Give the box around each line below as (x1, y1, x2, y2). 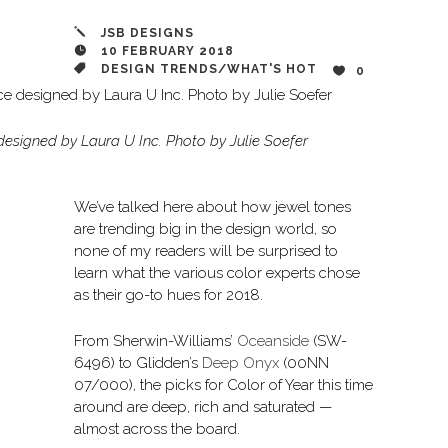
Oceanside (237, 332, 309, 351)
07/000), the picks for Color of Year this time (74, 376, 373, 395)
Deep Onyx (202, 354, 279, 373)
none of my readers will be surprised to (74, 242, 338, 261)
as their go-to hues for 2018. (74, 286, 263, 305)
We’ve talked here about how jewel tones (74, 198, 351, 217)
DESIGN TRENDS (101, 62, 218, 77)
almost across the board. (74, 420, 240, 439)
